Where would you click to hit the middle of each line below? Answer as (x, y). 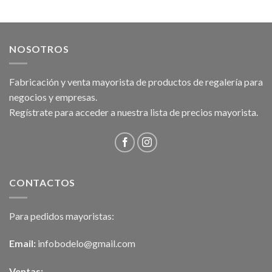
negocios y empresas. (53, 97)
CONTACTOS (42, 183)
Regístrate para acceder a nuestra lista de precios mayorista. (134, 112)
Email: (22, 243)
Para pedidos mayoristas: (62, 216)
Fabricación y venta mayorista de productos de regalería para (136, 82)
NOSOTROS (39, 49)
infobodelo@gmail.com (86, 243)
